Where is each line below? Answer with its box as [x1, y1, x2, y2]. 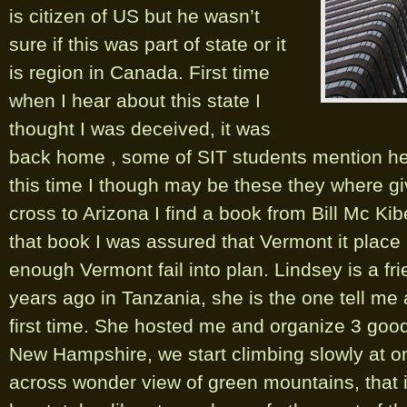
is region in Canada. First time [9, 62, 270, 83]
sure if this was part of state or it [9, 34, 286, 55]
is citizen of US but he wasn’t [9, 5, 260, 26]
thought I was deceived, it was [9, 118, 271, 139]
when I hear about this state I [9, 90, 261, 111]
